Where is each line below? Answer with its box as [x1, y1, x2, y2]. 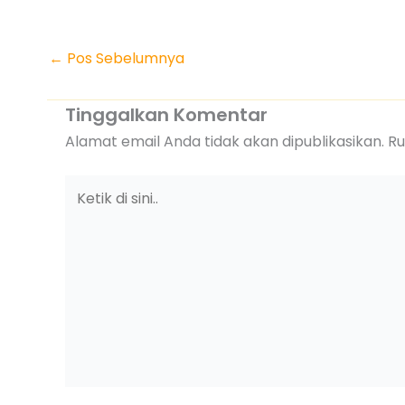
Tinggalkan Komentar [65, 101, 268, 127]
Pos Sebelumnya [63, 47, 184, 69]
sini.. [64, 221, 91, 243]
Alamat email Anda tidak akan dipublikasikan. [65, 130, 384, 152]
